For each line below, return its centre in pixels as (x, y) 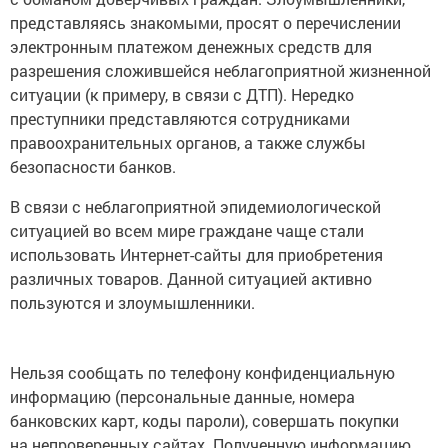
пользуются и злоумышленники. (132, 303)
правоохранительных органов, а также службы (188, 143)
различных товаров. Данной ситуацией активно (191, 279)
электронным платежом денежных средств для (191, 47)
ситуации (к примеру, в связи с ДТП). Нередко (182, 95)
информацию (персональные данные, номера (182, 397)
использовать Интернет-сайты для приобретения (196, 255)
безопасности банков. (93, 167)
